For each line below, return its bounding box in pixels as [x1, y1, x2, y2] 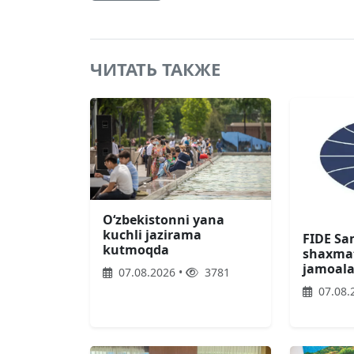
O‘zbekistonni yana [103, 211, 224, 229]
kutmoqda [103, 241, 169, 259]
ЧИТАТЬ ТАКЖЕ [90, 57, 220, 81]
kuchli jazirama [103, 226, 201, 244]
